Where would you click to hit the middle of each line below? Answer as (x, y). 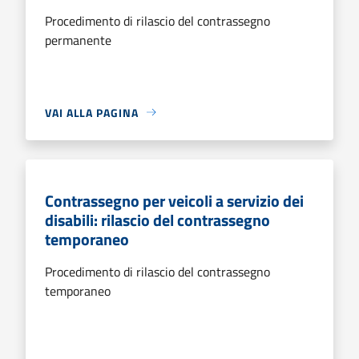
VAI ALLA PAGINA (92, 112)
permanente (78, 40)
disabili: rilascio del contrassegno (157, 220)
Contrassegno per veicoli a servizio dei (174, 200)
